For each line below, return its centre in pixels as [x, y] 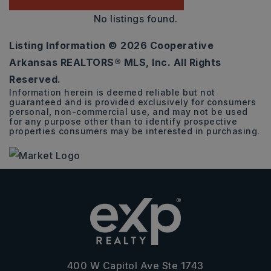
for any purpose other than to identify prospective [123, 121]
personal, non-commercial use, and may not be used [129, 112]
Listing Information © [65, 45]
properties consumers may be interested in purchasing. [135, 131]
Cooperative [180, 45]
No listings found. [135, 19]
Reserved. [35, 79]
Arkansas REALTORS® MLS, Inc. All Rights [115, 62]
